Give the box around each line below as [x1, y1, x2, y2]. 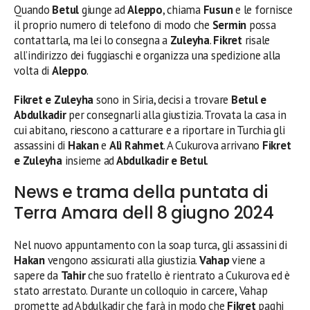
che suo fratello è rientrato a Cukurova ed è [85, 267, 291, 283]
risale [241, 32, 271, 48]
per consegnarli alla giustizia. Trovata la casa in [66, 107, 286, 122]
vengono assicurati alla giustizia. [44, 252, 199, 268]
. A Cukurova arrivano [163, 137, 262, 153]
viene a [229, 252, 265, 268]
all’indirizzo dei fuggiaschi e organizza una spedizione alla [14, 47, 281, 63]
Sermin [212, 17, 247, 33]
